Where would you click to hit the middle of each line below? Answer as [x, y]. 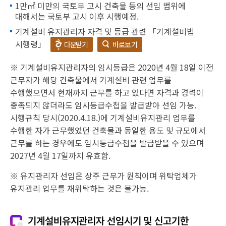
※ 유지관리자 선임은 [47, 176]
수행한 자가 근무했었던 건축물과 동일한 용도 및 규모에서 [108, 130]
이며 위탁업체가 [169, 176]
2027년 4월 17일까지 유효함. [60, 155]
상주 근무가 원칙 [113, 176]
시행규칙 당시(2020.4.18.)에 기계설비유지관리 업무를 [103, 118]
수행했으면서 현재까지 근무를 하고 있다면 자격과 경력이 [107, 92]
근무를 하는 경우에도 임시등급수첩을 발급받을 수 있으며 [107, 143]
